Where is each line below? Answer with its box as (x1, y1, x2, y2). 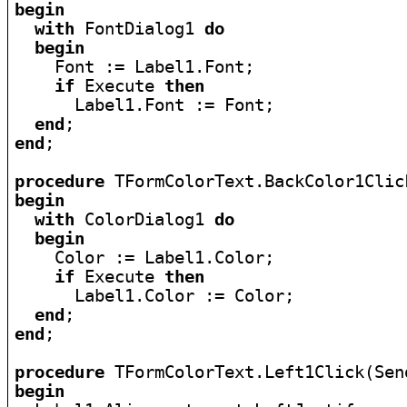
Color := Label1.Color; (15, 248, 275, 267)
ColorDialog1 (74, 210, 215, 229)
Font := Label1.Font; (15, 57, 255, 76)
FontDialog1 (74, 19, 205, 38)
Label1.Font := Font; (15, 95, 275, 114)
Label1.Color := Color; (15, 286, 295, 305)
